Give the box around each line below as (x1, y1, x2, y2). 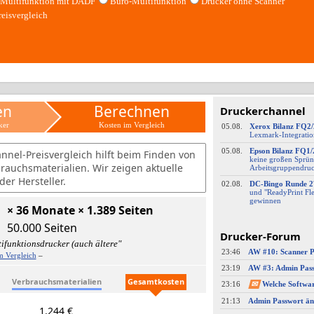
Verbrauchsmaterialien (11, 276, 102, 287)
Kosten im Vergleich (98, 121, 165, 129)
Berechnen (93, 102, 170, 121)
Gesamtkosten (127, 276, 184, 287)
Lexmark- (249, 130, 282, 139)
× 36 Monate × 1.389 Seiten (7, 203, 153, 218)
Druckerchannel (219, 104, 306, 118)
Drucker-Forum (219, 229, 301, 243)
